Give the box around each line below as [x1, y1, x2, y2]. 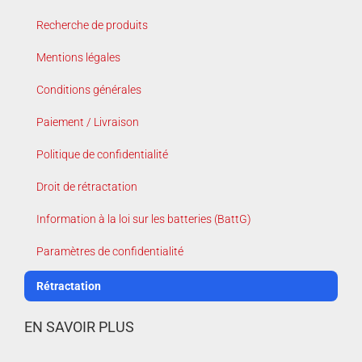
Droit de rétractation [36, 179, 137, 193]
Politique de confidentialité [36, 147, 168, 161]
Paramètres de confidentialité [36, 244, 183, 258]
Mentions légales [36, 50, 120, 64]
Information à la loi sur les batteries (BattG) [36, 212, 251, 225]
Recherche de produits [36, 18, 148, 32]
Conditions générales [36, 82, 141, 96]
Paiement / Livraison [36, 115, 139, 128]
